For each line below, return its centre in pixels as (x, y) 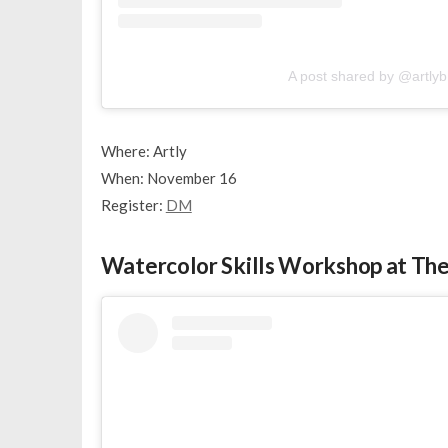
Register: (133, 205)
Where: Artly (143, 151)
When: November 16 (168, 178)
